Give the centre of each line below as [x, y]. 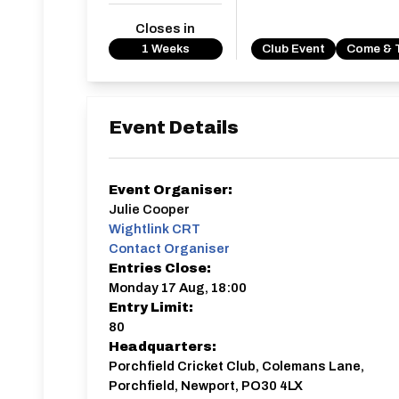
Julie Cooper [149, 209]
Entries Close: [160, 268]
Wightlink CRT [155, 229]
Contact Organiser [169, 248]
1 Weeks [165, 49]
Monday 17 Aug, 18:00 [178, 288]
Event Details [174, 127]
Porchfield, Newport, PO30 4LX [206, 386]
